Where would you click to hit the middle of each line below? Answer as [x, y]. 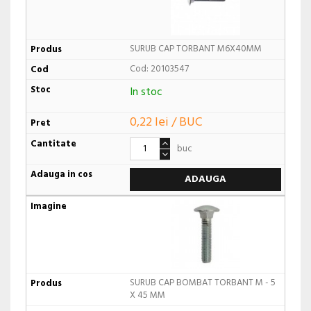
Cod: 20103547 [159, 69]
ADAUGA [205, 179]
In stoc [146, 93]
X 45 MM [147, 295]
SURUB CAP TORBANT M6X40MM [195, 49]
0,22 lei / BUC [166, 122]
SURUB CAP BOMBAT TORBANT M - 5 [202, 283]
